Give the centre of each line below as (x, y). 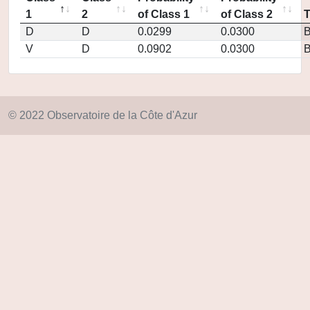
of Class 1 (164, 14)
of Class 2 (247, 14)
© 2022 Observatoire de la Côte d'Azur (103, 115)
